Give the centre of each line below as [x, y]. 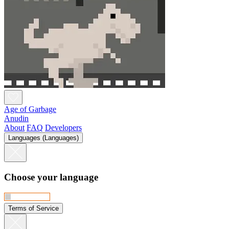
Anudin [16, 119]
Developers [63, 128]
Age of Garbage [30, 109]
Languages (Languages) [43, 138]
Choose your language [51, 177]
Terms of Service [33, 208]
